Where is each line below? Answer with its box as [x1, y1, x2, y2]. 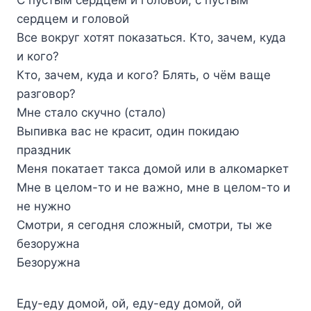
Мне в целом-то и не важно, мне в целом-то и [17, 180, 290, 194]
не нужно [17, 199, 71, 213]
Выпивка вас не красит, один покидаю [17, 124, 239, 138]
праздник [17, 142, 71, 157]
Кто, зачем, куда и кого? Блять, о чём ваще [17, 67, 271, 82]
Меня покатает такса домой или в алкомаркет [17, 161, 289, 176]
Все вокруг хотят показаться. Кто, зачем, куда [17, 30, 286, 44]
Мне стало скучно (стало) [17, 105, 166, 119]
